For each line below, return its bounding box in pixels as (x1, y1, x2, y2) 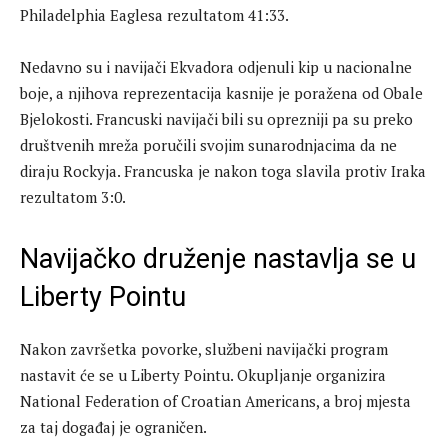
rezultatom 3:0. (20, 187, 126, 208)
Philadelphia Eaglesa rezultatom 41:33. (20, 5, 289, 26)
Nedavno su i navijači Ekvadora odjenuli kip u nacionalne (20, 57, 412, 78)
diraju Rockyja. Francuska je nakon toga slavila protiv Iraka (20, 161, 426, 182)
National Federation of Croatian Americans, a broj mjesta (20, 391, 411, 412)
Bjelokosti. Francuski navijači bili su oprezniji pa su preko (20, 109, 413, 130)
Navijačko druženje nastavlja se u (20, 243, 416, 276)
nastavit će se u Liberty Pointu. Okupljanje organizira (20, 365, 386, 386)
